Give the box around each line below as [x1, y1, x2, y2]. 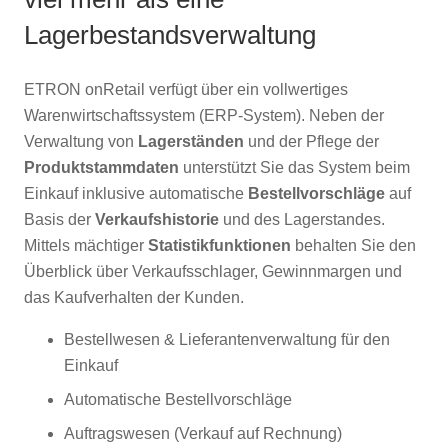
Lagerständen [138, 132, 244, 150]
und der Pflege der [244, 132, 379, 150]
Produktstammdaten [24, 158, 179, 176]
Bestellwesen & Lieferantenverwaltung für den [64, 330, 390, 348]
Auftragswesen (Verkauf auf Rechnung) [64, 424, 342, 442]
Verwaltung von [24, 132, 138, 150]
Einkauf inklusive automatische [24, 184, 248, 202]
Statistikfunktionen [148, 236, 291, 254]
